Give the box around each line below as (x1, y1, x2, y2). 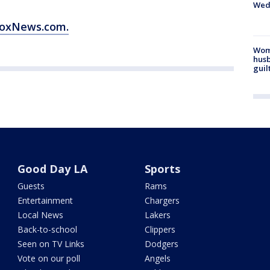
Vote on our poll (17, 252, 81, 264)
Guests (17, 180, 45, 192)
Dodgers (144, 237, 178, 250)
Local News (17, 209, 64, 221)
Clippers (144, 223, 175, 235)
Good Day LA (17, 161, 88, 176)
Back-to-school (17, 223, 78, 235)
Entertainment (17, 194, 74, 206)
